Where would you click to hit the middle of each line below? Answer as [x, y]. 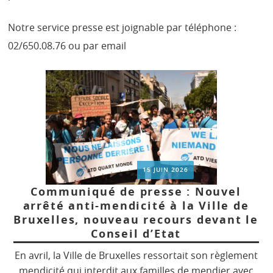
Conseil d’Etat [136, 234]
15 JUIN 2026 [166, 170]
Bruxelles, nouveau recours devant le [136, 220]
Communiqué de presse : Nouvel [136, 192]
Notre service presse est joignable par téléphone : [122, 28]
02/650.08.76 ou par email [67, 46]
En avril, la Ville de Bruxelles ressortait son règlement [136, 256]
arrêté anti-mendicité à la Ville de [136, 206]
